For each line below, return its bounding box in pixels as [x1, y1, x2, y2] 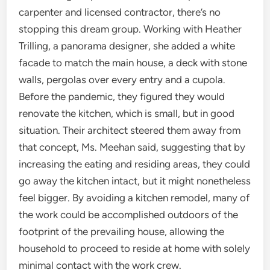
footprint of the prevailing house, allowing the [19, 225, 225, 237]
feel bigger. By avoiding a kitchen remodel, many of [19, 192, 250, 204]
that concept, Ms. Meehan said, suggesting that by [19, 141, 246, 153]
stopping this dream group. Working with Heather [19, 23, 242, 35]
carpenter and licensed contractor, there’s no [19, 6, 221, 18]
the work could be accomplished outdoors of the [19, 209, 239, 221]
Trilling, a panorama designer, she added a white [19, 40, 236, 52]
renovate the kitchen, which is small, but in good [19, 107, 235, 119]
